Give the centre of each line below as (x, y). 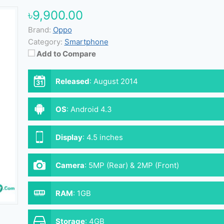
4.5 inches (104, 137)
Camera (70, 165)
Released (72, 81)
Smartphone (86, 41)
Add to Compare (66, 53)
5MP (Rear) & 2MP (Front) (133, 165)
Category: (45, 41)
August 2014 (115, 81)
